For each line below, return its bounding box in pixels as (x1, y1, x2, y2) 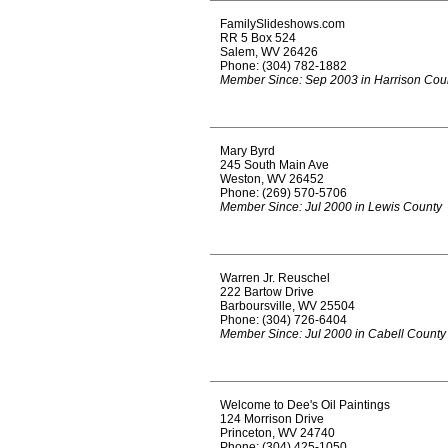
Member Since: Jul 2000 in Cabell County (220, 327, 446, 341)
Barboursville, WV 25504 (220, 299, 355, 313)
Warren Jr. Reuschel (220, 271, 330, 285)
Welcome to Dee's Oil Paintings (220, 398, 390, 412)
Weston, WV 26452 (220, 172, 324, 186)
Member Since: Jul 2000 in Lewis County (220, 200, 442, 214)
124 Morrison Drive (220, 412, 324, 426)
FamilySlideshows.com (220, 17, 345, 31)
